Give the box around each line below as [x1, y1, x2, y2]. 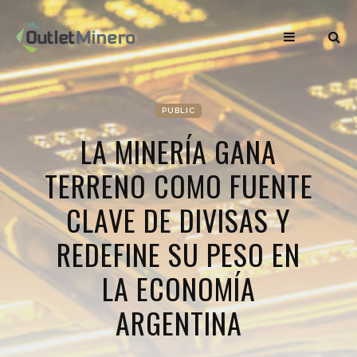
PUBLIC [162, 106, 195, 115]
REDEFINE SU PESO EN [57, 233, 300, 275]
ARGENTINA [115, 301, 242, 343]
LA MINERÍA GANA [80, 130, 277, 172]
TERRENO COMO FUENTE [44, 164, 313, 206]
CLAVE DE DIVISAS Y [66, 198, 291, 241]
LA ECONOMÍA [101, 267, 256, 309]
